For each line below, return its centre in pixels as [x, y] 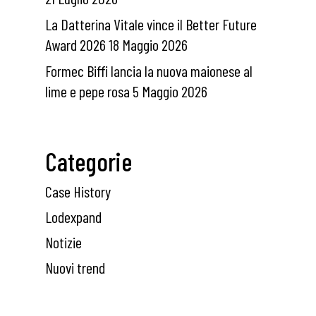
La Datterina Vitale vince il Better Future [151, 24]
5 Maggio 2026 [170, 91]
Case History [78, 192]
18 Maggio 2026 [148, 45]
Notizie [63, 242]
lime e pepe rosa [87, 91]
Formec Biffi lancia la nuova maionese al [149, 71]
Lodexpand [73, 217]
